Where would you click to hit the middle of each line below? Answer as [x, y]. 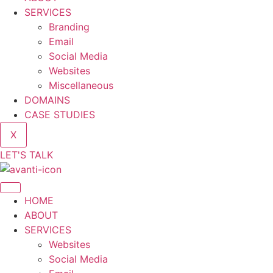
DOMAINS [47, 100]
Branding [69, 27]
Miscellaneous [81, 85]
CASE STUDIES [60, 115]
